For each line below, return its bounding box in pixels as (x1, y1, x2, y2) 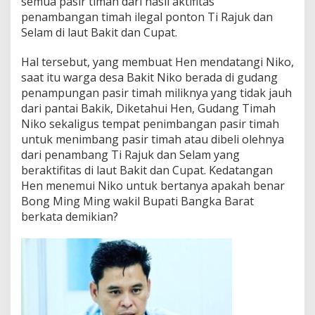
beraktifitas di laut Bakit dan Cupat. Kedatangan (21, 162, 273, 178)
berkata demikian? (21, 208, 118, 224)
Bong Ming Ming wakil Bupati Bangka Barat (21, 193, 254, 209)
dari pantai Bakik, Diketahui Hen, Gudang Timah (21, 100, 276, 116)
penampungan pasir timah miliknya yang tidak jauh (21, 84, 292, 101)
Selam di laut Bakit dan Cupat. (21, 24, 177, 40)
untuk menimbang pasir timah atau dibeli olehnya (21, 131, 284, 147)
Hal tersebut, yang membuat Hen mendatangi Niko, (21, 53, 294, 70)
